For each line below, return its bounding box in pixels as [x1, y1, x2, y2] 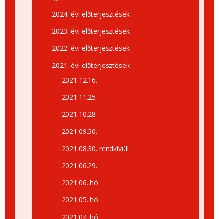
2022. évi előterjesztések [52, 44, 130, 53]
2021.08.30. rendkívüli [62, 144, 129, 153]
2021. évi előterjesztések [52, 61, 130, 70]
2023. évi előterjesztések [52, 26, 130, 36]
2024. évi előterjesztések [52, 9, 130, 19]
